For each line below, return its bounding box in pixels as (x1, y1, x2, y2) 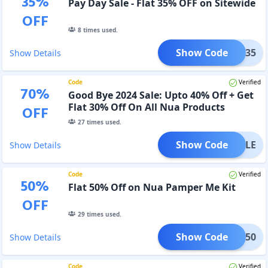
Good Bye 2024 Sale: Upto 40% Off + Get (68, 88, 254, 102)
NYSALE (220, 138, 256, 151)
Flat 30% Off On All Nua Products (68, 100, 225, 114)
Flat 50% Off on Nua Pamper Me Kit (68, 180, 236, 194)
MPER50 (218, 230, 256, 243)
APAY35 (221, 45, 256, 59)
